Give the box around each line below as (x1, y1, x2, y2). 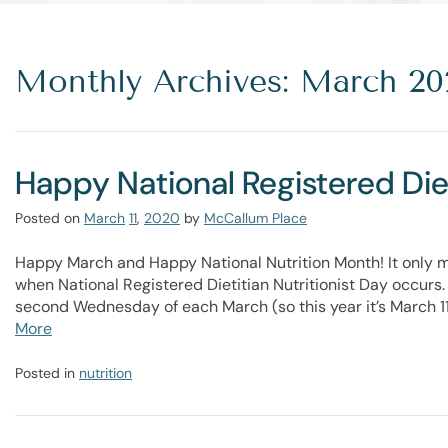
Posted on (15, 209, 80, 227)
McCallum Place (204, 209, 307, 227)
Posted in (15, 364, 79, 382)
